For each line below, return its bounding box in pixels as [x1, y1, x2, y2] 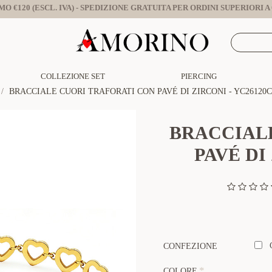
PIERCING [181, 71, 217, 81]
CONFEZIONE [163, 242, 217, 251]
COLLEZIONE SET [41, 71, 105, 81]
